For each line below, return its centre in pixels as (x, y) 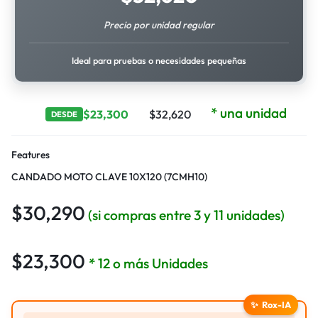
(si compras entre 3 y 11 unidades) (185, 215)
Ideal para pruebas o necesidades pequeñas (159, 60)
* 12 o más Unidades (148, 263)
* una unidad (248, 113)
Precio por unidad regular (159, 25)
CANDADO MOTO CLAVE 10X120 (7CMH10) (109, 177)
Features (31, 155)
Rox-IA (276, 304)
